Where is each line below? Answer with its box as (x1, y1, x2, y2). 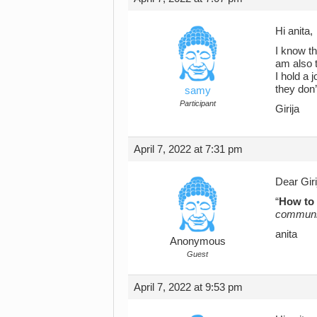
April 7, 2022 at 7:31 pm (134, 143, 243, 155)
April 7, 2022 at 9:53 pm (134, 281, 243, 293)
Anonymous (169, 235, 226, 247)
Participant (179, 98, 216, 108)
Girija (275, 103, 299, 115)
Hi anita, (275, 25, 313, 37)
